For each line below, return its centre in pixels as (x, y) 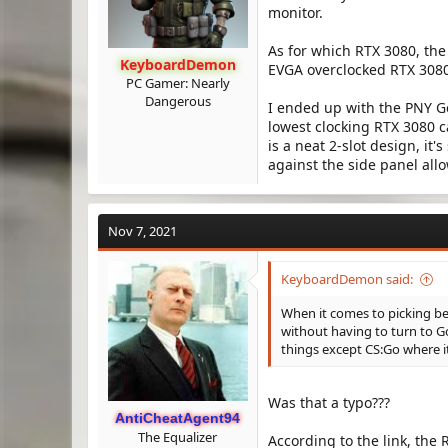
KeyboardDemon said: (347, 279)
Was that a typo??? (329, 402)
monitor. (295, 12)
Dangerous (177, 101)
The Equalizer (177, 437)
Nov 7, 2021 (142, 231)
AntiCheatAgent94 (177, 418)
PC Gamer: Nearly (177, 83)
